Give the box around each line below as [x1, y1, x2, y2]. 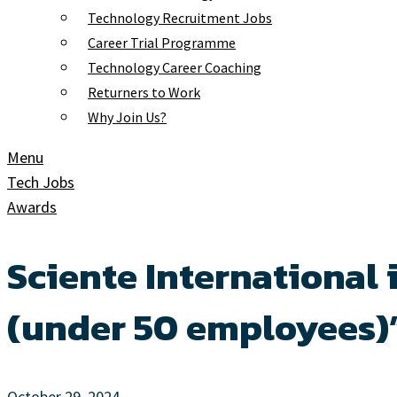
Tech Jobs [7, 172, 74, 192]
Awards [7, 197, 57, 217]
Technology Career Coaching [88, 58, 261, 76]
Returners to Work [88, 83, 200, 101]
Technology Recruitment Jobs [88, 9, 272, 27]
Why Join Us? [88, 108, 167, 126]
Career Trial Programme [88, 34, 236, 51]
